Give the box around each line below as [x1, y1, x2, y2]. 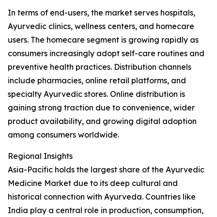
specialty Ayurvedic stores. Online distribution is [8, 89, 185, 99]
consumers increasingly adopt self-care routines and [8, 48, 204, 58]
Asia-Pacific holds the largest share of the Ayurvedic [8, 165, 204, 174]
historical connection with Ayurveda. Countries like [8, 192, 196, 201]
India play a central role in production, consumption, [8, 205, 203, 215]
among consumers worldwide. [8, 130, 119, 139]
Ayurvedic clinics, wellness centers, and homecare [8, 21, 194, 31]
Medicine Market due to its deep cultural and [8, 178, 178, 188]
